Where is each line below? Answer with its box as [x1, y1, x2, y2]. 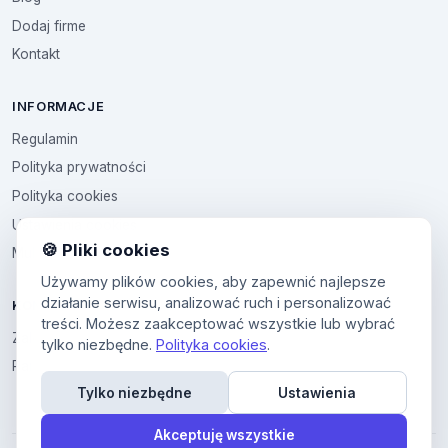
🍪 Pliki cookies [41, 240, 170, 261]
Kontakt [12, 46, 60, 63]
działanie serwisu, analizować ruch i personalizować [41, 294, 391, 312]
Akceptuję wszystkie [153, 426, 295, 443]
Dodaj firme [12, 17, 86, 34]
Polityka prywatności [12, 159, 146, 176]
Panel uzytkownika [12, 358, 133, 374]
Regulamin [12, 131, 78, 148]
